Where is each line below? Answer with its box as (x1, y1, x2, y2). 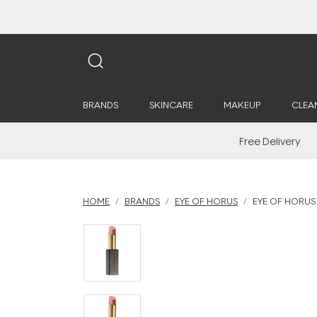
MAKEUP (224, 98, 260, 111)
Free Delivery (239, 134, 301, 148)
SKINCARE (149, 98, 193, 111)
